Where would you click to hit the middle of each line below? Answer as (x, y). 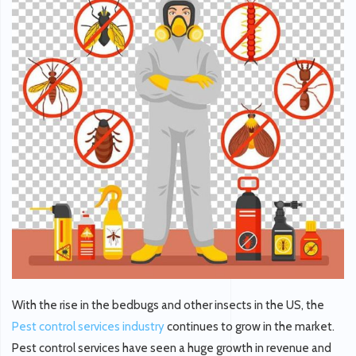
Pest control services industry (88, 326)
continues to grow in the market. (250, 326)
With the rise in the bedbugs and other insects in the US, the (168, 305)
